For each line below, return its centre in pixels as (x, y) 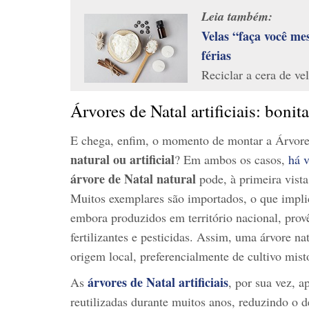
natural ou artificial (122, 159)
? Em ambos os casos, (231, 159)
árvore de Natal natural (133, 178)
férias (216, 55)
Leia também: (237, 16)
